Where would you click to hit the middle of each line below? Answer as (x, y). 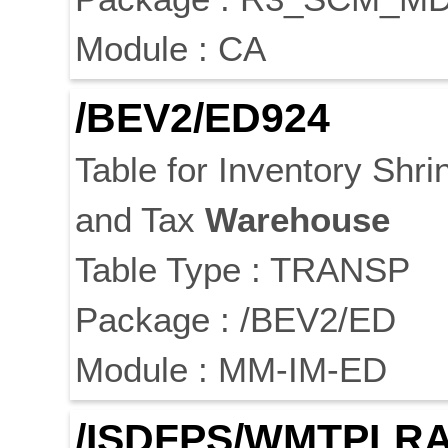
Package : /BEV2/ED (235, 320)
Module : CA (170, 49)
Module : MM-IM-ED (231, 370)
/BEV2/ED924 (202, 118)
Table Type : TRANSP (242, 270)
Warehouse (297, 220)
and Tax (140, 220)
